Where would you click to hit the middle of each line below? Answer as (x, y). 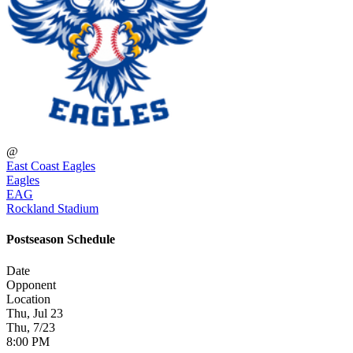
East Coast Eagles (51, 165)
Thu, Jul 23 (35, 313)
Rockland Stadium (52, 208)
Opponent (31, 284)
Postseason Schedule (61, 240)
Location (28, 299)
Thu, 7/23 (31, 327)
